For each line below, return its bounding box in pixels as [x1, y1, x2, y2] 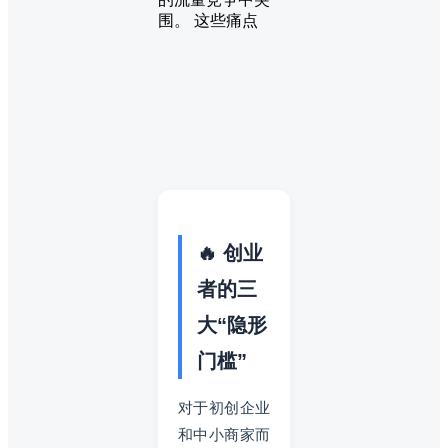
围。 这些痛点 [158, 11, 258, 29]
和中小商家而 [178, 425, 270, 443]
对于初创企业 [178, 398, 270, 416]
